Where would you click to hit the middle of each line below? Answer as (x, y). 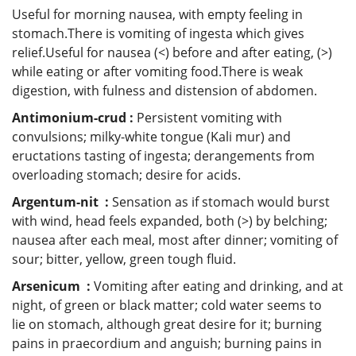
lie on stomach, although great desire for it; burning (167, 324)
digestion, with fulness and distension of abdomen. (164, 90)
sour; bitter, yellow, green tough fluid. (124, 259)
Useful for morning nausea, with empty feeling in (157, 14)
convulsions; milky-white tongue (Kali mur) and (151, 136)
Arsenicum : (53, 286)
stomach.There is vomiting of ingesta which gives (158, 33)
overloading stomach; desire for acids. (126, 174)
